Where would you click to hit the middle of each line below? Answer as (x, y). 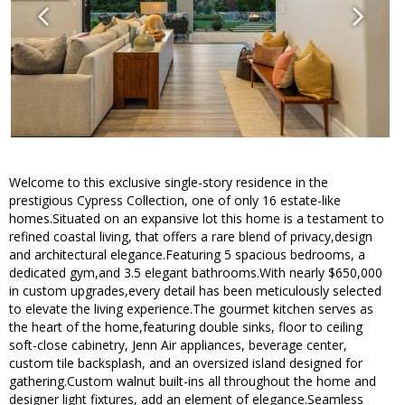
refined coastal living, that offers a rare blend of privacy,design (191, 237)
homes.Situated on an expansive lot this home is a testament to (197, 219)
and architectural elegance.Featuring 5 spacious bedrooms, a (187, 255)
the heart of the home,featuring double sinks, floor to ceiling (186, 327)
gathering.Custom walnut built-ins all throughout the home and (193, 381)
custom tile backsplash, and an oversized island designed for (186, 363)
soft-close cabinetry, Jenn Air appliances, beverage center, (178, 345)
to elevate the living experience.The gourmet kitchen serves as (191, 309)
